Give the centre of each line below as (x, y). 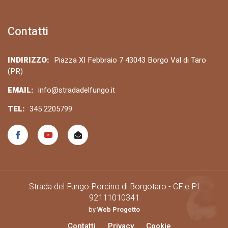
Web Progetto (118, 210)
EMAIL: (22, 90)
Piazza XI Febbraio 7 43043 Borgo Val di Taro (130, 60)
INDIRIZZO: (30, 60)
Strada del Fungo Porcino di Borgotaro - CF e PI (114, 187)
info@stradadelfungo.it (77, 90)
